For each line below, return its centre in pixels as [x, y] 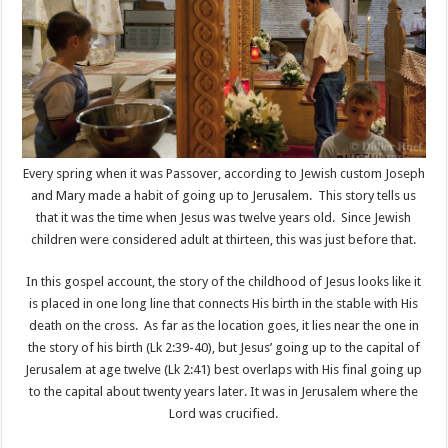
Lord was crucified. [224, 413]
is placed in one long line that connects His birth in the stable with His [224, 303]
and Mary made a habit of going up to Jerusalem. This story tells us [224, 195]
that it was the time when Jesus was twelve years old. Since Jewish [224, 217]
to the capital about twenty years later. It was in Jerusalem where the [224, 391]
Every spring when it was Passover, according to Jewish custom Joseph [223, 173]
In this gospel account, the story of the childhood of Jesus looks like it [224, 281]
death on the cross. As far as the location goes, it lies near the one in [223, 325]
